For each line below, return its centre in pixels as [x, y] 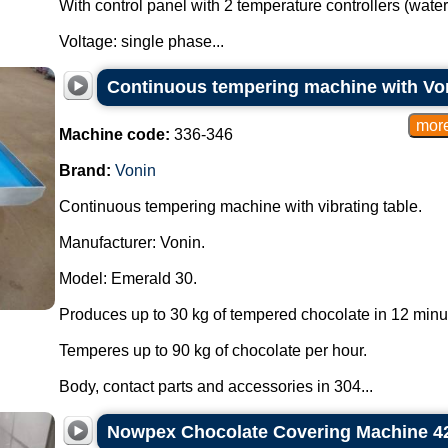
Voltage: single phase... [141, 41]
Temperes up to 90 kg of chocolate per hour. [212, 350]
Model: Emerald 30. [127, 278]
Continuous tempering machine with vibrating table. [240, 206]
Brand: [84, 170]
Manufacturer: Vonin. [131, 242]
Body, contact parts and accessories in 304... [215, 386]
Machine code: [114, 134]
